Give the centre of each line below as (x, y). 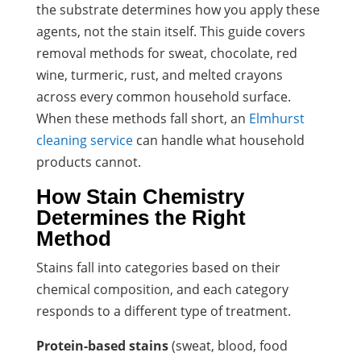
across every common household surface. (163, 96)
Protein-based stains (102, 345)
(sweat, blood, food (228, 345)
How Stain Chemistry (140, 196)
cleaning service (84, 140)
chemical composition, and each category (162, 289)
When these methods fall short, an (141, 118)
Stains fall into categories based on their (158, 267)
